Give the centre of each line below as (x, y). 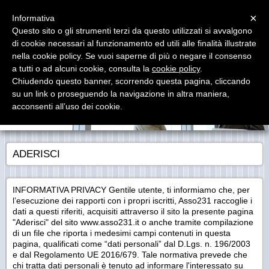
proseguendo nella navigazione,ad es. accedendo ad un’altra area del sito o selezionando (137, 12)
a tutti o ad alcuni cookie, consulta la (82, 68)
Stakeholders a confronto (97, 63)
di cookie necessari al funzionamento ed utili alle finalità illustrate (134, 43)
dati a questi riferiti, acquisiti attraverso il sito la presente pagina (133, 211)
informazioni (121, 25)
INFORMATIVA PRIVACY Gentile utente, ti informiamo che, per (131, 189)
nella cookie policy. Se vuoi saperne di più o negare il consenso (132, 56)
